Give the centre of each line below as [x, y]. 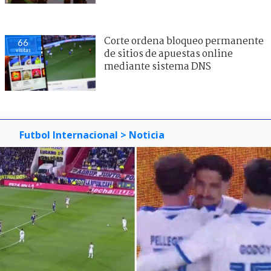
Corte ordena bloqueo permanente [184, 41]
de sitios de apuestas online [168, 54]
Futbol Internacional [69, 135]
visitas [23, 50]
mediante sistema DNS [158, 67]
